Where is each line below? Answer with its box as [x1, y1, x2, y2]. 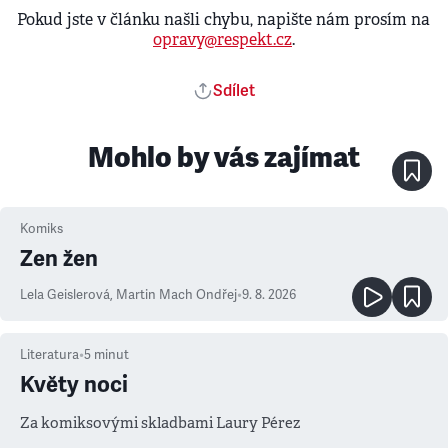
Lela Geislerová [20, 287, 110, 303]
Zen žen [20, 245, 98, 272]
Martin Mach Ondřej [116, 287, 237, 303]
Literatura [20, 347, 79, 363]
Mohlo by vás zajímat [88, 139, 360, 175]
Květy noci [20, 371, 128, 398]
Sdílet [213, 81, 255, 101]
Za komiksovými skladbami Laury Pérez [20, 413, 300, 432]
